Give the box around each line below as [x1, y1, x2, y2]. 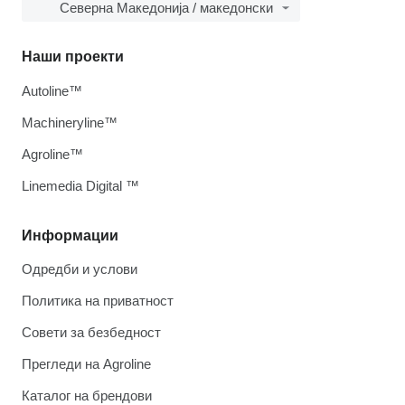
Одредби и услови [22, 261, 137, 277]
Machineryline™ [22, 115, 118, 130]
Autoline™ [22, 83, 82, 99]
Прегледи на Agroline [22, 356, 151, 372]
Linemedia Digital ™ [22, 178, 139, 193]
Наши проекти [22, 49, 124, 64]
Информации [22, 228, 118, 243]
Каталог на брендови [22, 388, 152, 403]
